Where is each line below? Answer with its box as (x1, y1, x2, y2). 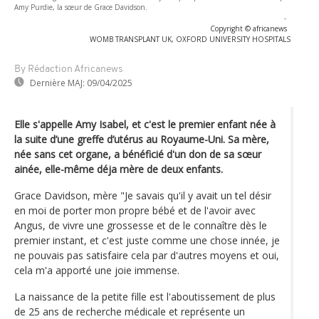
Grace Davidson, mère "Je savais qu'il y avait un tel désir (14, 188, 271, 202)
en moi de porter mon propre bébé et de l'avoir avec (14, 203, 256, 217)
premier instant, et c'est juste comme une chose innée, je (14, 233, 280, 247)
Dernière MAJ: (30, 76, 85, 89)
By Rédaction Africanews (14, 63, 122, 75)
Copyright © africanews (210, 23, 287, 33)
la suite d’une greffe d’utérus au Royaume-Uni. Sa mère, (14, 132, 269, 146)
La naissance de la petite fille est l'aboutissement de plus (14, 289, 276, 303)
